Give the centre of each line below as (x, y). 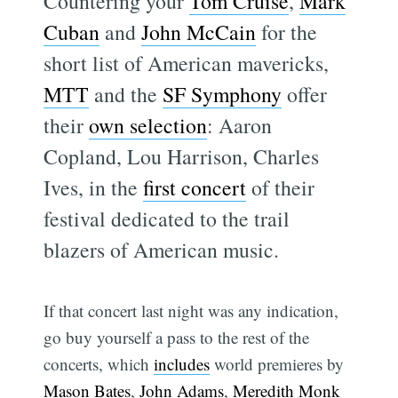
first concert (195, 187)
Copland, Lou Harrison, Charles (182, 156)
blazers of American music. (162, 249)
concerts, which (99, 363)
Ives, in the (94, 187)
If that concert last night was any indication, (191, 310)
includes (182, 363)
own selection (148, 125)
